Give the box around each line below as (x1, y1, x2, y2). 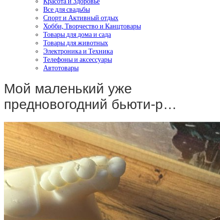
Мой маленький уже (4, 81, 132, 97)
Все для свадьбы (43, 5, 90, 14)
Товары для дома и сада (43, 30, 111, 39)
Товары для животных (43, 38, 108, 47)
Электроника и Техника (43, 47, 113, 55)
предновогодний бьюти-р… (4, 97, 177, 112)
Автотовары (43, 63, 79, 72)
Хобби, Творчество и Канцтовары (43, 22, 141, 30)
